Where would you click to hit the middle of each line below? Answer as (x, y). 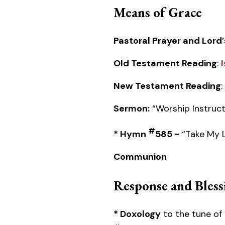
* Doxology (137, 214)
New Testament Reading (167, 86)
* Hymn (131, 134)
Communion (140, 156)
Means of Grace (158, 12)
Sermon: (132, 108)
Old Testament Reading (165, 63)
